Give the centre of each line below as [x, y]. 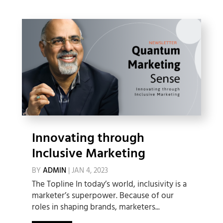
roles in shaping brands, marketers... [96, 207]
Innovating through [88, 138]
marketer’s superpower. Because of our [103, 196]
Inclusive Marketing [88, 154]
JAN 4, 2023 [90, 170]
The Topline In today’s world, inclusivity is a [109, 184]
